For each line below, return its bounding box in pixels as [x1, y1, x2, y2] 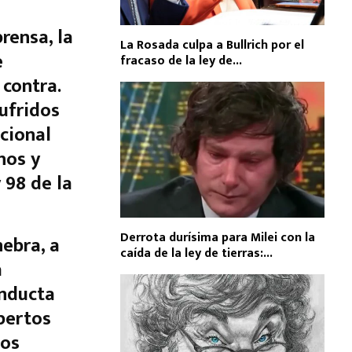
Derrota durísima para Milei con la [120, 226, 315, 248]
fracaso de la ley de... [120, 49, 242, 71]
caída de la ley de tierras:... [120, 242, 273, 264]
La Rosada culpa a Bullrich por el [120, 34, 304, 56]
